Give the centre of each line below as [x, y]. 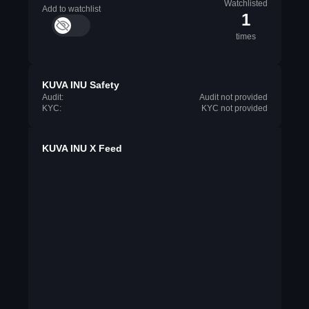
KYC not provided [234, 108]
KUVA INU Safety [80, 85]
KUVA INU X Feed [82, 148]
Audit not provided [233, 97]
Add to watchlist [71, 9]
